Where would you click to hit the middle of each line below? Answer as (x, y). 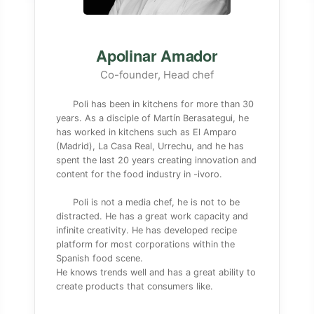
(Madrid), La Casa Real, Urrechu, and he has (150, 146)
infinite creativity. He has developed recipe (146, 230)
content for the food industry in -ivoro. (139, 174)
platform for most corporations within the (145, 244)
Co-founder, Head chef (157, 75)
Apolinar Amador (157, 55)
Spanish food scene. (99, 258)
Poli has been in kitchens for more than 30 (163, 104)
